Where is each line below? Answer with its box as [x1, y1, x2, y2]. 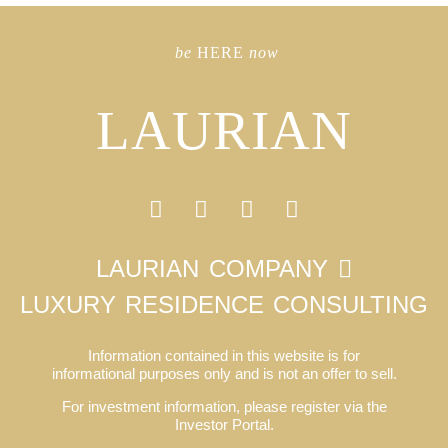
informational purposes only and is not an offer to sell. [51, 365, 397, 383]
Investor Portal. [174, 415, 274, 433]
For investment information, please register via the [61, 397, 387, 415]
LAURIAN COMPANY [96, 255, 328, 283]
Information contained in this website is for [88, 347, 360, 365]
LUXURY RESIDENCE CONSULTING [19, 291, 429, 319]
